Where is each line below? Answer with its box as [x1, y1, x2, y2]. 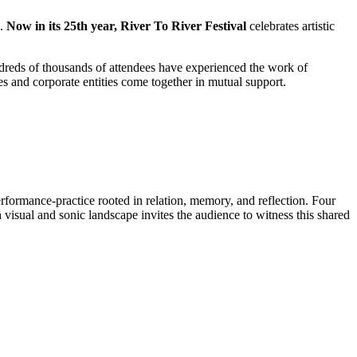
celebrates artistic [246, 19, 335, 33]
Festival [205, 19, 246, 33]
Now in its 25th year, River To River [6, 19, 202, 33]
